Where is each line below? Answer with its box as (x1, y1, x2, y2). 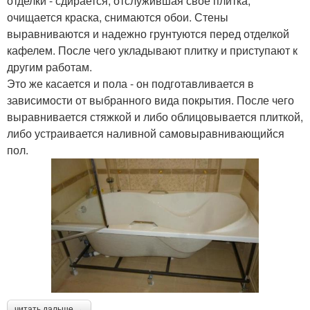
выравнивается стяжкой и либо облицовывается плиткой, (7, 109, 303, 125)
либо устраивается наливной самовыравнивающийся (7, 125, 284, 142)
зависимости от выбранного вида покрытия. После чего (7, 92, 294, 109)
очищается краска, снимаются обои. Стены (7, 9, 228, 26)
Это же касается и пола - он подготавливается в (7, 75, 254, 92)
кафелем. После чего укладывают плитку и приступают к (7, 42, 298, 59)
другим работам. (7, 59, 92, 75)
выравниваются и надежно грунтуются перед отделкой (7, 26, 289, 42)
